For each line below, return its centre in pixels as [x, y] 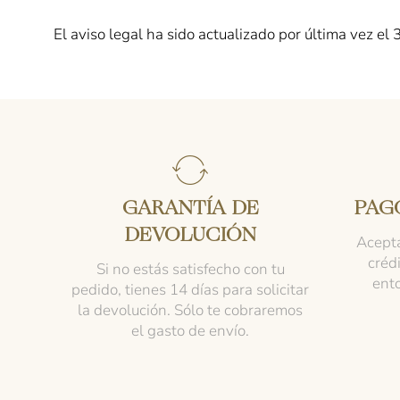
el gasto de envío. [190, 330]
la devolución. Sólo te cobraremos [190, 310]
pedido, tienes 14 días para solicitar [190, 289]
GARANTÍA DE [190, 209]
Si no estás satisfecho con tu [190, 269]
